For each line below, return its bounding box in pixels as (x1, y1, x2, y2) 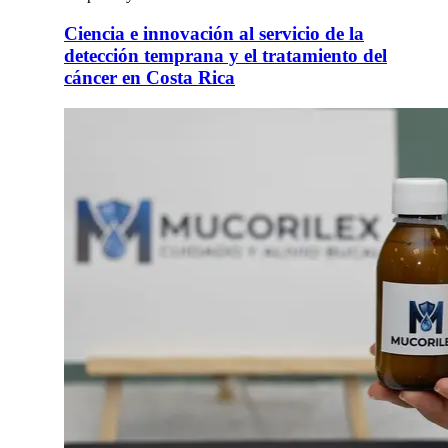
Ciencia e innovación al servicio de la (64, 22, 364, 44)
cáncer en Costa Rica (64, 66, 235, 88)
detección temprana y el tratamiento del (64, 44, 387, 66)
